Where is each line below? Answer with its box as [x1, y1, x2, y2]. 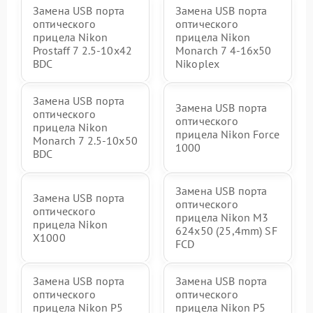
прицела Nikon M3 [175, 210, 269, 224]
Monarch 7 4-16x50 [175, 43, 272, 57]
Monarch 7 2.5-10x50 [33, 133, 138, 147]
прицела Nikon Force [175, 126, 279, 141]
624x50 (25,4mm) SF [175, 224, 277, 238]
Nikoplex [175, 57, 220, 71]
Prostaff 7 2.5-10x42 [33, 43, 133, 57]
